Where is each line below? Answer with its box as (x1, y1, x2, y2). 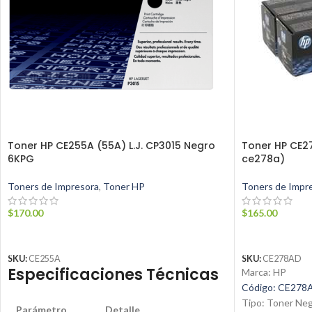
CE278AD (262, 253, 302, 265)
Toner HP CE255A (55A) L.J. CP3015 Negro (8, 139, 215, 153)
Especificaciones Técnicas (8, 264, 219, 286)
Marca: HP (241, 266, 286, 279)
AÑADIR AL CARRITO (16, 228, 108, 240)
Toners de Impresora (8, 180, 99, 193)
